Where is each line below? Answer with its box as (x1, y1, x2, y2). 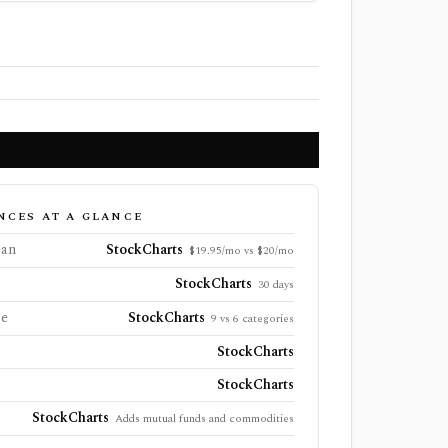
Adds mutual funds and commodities (114, 410, 294, 427)
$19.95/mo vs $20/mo (188, 242, 294, 259)
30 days (257, 276, 294, 293)
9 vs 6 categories (210, 310, 294, 327)
